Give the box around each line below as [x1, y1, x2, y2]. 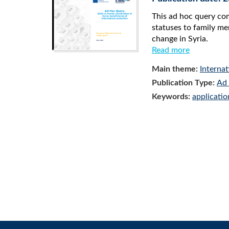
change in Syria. [152, 35, 208, 43]
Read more [152, 46, 190, 54]
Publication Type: [152, 79, 217, 87]
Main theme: [152, 65, 200, 73]
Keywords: [152, 93, 192, 101]
